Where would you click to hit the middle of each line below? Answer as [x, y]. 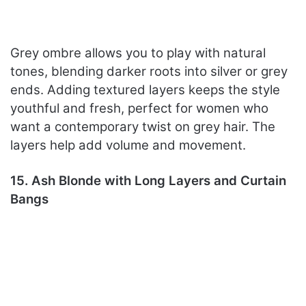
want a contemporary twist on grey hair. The [143, 127]
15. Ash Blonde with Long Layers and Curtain [148, 181]
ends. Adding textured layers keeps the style [145, 90]
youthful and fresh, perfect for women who [139, 109]
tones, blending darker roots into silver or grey [149, 72]
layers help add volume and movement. [128, 145]
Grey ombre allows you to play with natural [138, 53]
